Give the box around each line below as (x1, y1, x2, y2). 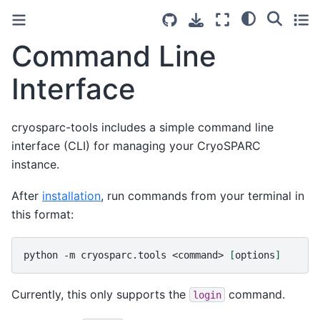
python (24, 249, 58, 261)
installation (42, 189, 101, 204)
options (235, 249, 275, 261)
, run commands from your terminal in (101, 189, 304, 204)
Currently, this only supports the (11, 286, 189, 301)
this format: (11, 207, 74, 222)
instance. (11, 156, 59, 171)
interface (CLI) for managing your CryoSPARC (11, 138, 261, 153)
